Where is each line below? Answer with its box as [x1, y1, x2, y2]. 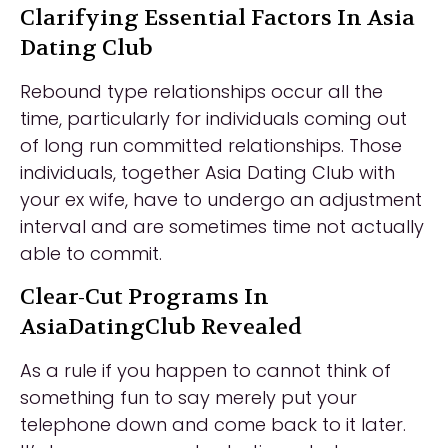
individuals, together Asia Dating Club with [20, 160, 395, 185]
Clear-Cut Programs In [20, 283, 269, 311]
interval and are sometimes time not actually [20, 214, 424, 239]
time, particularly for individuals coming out [20, 106, 407, 131]
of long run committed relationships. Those [20, 133, 402, 158]
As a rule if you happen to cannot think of [20, 358, 391, 383]
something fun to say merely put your [20, 385, 357, 410]
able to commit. [20, 241, 162, 266]
